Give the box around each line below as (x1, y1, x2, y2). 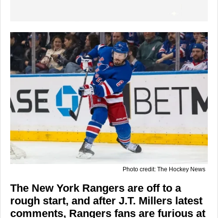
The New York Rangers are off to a (10, 182, 181, 194)
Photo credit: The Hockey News (123, 165, 205, 173)
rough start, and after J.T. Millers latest (10, 194, 202, 207)
